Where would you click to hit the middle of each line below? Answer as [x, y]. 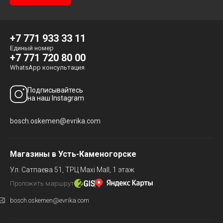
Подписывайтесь [55, 90]
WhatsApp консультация [47, 67]
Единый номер [32, 48]
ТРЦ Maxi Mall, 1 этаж [99, 170]
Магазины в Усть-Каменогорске [73, 154]
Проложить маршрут [42, 183]
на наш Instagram [56, 98]
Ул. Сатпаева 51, [37, 170]
